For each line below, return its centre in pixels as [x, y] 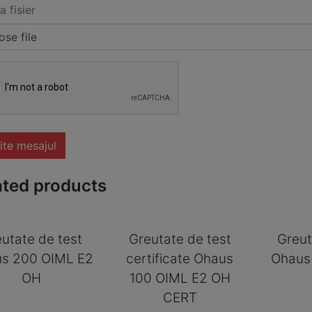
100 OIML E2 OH [180, 278]
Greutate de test [180, 239]
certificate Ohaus [180, 258]
